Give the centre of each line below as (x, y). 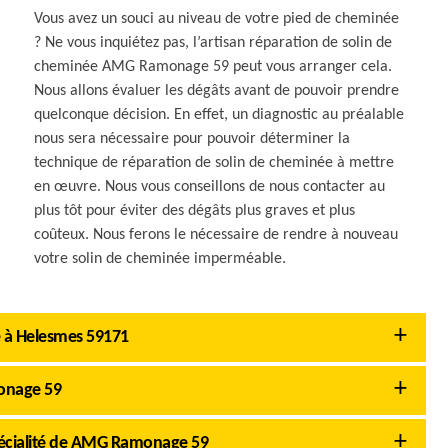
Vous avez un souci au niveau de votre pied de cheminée (217, 19)
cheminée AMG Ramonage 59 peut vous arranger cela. (213, 67)
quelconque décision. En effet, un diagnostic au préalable (219, 115)
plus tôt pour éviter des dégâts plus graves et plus (195, 211)
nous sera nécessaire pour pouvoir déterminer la (192, 139)
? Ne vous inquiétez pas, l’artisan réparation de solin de (213, 43)
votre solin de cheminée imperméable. (160, 259)
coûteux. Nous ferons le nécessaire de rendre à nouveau (216, 235)
